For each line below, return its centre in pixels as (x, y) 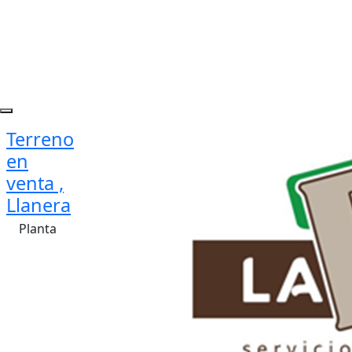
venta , (35, 183)
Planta (38, 229)
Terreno (40, 139)
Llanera (38, 205)
